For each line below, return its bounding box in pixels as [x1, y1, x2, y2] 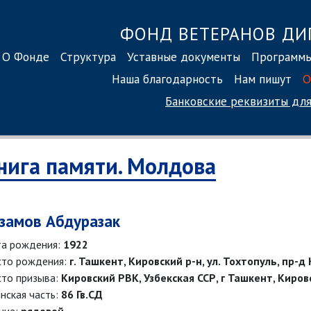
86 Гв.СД [61, 287, 103, 301]
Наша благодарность [112, 70, 223, 87]
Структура [60, 48, 116, 65]
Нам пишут [234, 70, 292, 87]
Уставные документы [127, 48, 240, 65]
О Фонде [2, 48, 49, 65]
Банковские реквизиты [165, 92, 288, 109]
